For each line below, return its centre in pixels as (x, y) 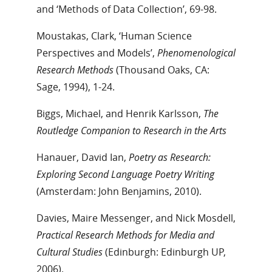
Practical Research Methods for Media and (125, 235)
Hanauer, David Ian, (83, 157)
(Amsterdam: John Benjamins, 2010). (119, 191)
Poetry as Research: (170, 157)
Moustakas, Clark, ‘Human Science (114, 36)
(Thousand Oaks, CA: (161, 70)
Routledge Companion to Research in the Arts (131, 130)
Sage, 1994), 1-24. (76, 87)
